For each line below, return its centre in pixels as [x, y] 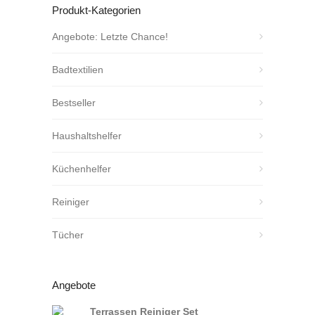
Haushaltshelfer [87, 136]
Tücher [68, 235]
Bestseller [74, 103]
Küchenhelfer [82, 169]
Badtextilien [78, 70]
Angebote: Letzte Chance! [110, 37]
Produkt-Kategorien [96, 11]
